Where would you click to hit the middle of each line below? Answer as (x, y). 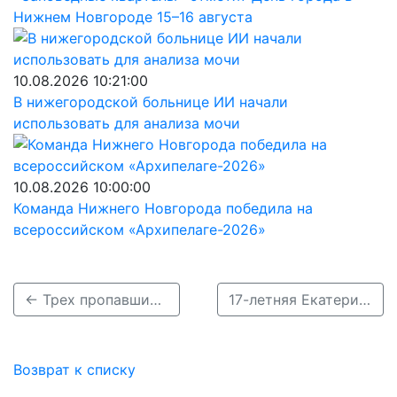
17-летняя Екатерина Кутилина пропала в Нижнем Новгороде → (364, 300)
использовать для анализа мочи (127, 123)
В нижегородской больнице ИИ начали (151, 102)
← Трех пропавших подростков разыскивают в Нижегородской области (156, 300)
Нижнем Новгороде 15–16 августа (133, 17)
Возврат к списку (74, 370)
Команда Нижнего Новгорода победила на (163, 208)
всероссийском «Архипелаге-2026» (140, 230)
